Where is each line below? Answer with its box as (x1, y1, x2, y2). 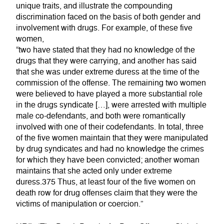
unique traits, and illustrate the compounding (16, 1, 172, 11)
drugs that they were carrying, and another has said (16, 56, 196, 66)
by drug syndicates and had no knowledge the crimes (16, 144, 204, 154)
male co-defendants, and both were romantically (16, 111, 185, 121)
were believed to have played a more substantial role (16, 89, 202, 99)
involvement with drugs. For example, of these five (16, 23, 192, 33)
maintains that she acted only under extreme (16, 166, 172, 176)
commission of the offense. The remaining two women (16, 78, 206, 88)
